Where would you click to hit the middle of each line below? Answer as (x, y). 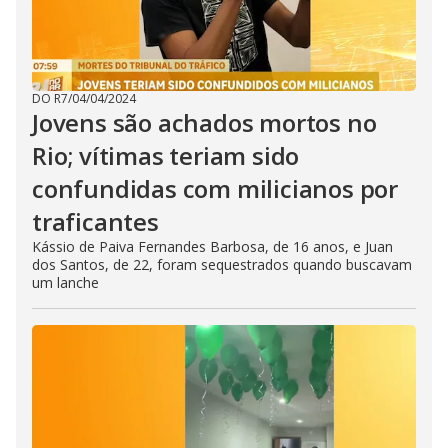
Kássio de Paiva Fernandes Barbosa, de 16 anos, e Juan (212, 246)
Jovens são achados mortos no (204, 122)
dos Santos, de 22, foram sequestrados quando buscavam (222, 264)
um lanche (65, 282)
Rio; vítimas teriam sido (166, 155)
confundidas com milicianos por (215, 188)
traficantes (95, 221)
